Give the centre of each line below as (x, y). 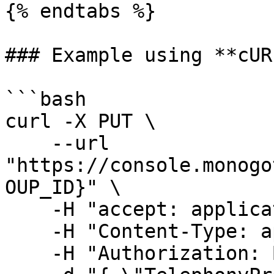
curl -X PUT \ (80, 121)
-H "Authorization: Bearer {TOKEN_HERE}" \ (28, 253)
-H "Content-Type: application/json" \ (28, 231)
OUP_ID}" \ (63, 187)
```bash (46, 99)
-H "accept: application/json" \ (28, 209)
